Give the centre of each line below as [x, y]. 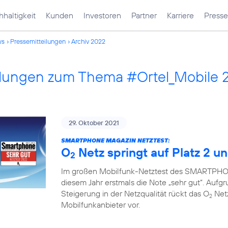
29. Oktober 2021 [94, 123]
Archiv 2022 [88, 41]
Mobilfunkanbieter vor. [101, 205]
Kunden [60, 15]
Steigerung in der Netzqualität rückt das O [135, 193]
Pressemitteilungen [38, 41]
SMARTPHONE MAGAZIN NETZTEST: [116, 140]
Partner [144, 15]
